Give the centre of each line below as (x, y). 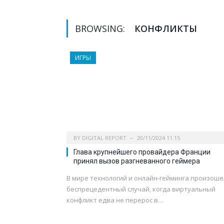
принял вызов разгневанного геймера (137, 161)
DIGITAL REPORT (104, 138)
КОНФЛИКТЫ (166, 29)
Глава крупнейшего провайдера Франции (142, 152)
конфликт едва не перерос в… (115, 200)
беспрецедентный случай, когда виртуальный (141, 189)
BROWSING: (101, 29)
